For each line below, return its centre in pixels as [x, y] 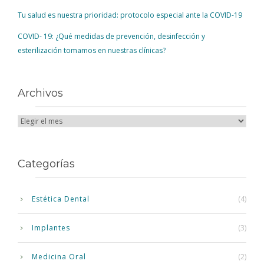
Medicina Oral [59, 257]
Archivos [40, 93]
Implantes [51, 228]
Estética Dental [61, 199]
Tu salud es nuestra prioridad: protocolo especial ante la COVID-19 [130, 15]
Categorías [46, 164]
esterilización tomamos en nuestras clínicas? [92, 51]
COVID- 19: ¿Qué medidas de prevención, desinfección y [111, 37]
